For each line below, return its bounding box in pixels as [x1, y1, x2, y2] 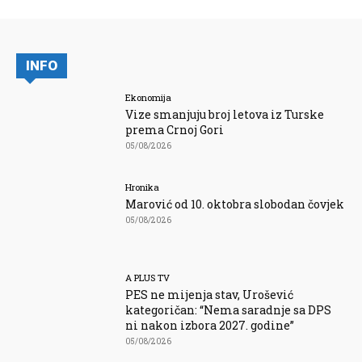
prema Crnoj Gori [125, 121, 225, 137]
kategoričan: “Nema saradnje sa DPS [125, 302, 332, 318]
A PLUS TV [125, 271, 170, 284]
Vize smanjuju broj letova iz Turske [125, 106, 325, 122]
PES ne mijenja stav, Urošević [125, 287, 294, 303]
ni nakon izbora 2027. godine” [125, 318, 295, 334]
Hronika [125, 181, 160, 194]
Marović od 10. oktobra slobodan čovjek [125, 196, 345, 213]
